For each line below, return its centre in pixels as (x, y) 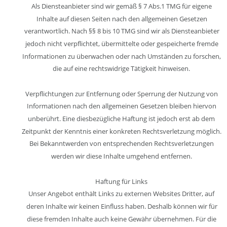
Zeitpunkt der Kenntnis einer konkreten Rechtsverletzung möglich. (123, 131)
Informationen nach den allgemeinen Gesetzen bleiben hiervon (122, 106)
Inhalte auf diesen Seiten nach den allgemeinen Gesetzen (122, 18)
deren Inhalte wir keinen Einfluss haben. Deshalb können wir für (122, 206)
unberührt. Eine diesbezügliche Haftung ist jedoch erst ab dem (122, 119)
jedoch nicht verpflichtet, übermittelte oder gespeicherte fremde (122, 43)
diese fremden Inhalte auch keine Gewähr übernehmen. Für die (123, 219)
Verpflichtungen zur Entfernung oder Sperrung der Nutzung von (123, 93)
